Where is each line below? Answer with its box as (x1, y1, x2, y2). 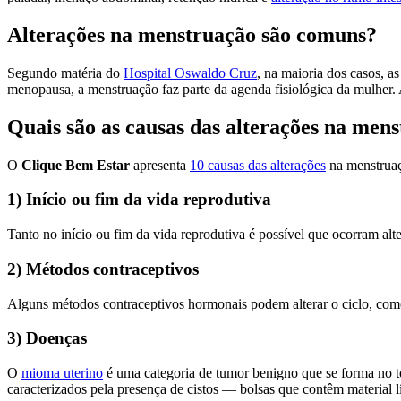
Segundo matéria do (7, 64, 124, 81)
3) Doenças (7, 328, 87, 348)
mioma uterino (21, 364, 103, 380)
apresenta (133, 157, 190, 173)
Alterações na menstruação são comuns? (7, 22, 377, 47)
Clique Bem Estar (21, 157, 133, 173)
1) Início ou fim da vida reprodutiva (7, 190, 271, 209)
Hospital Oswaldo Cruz (124, 64, 257, 81)
